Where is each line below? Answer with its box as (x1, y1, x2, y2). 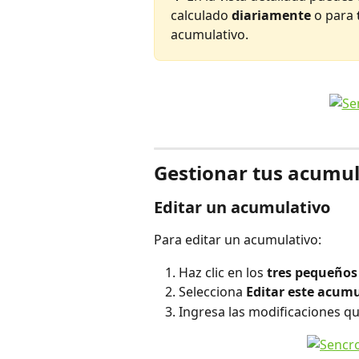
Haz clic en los (179, 263, 267, 281)
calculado (171, 6, 232, 25)
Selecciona (179, 283, 246, 301)
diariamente (232, 6, 311, 25)
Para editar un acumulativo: (154, 231, 321, 249)
